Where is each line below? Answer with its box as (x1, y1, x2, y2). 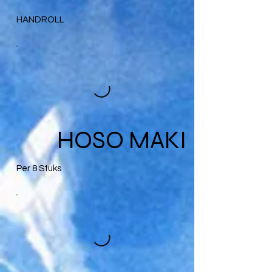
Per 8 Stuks (16, 163, 61, 173)
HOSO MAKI (56, 125, 186, 155)
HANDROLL (16, 15, 64, 24)
